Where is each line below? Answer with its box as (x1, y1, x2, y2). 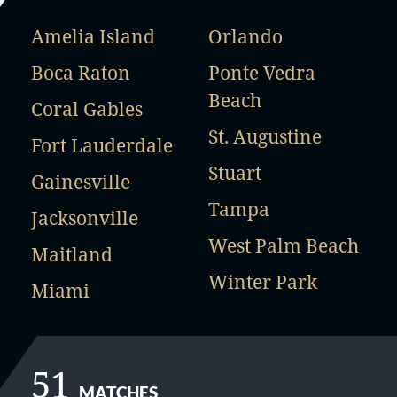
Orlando (207, 24, 283, 49)
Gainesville (31, 169, 130, 194)
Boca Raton (31, 60, 130, 85)
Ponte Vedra (207, 60, 315, 85)
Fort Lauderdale (31, 133, 173, 158)
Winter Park (207, 269, 317, 294)
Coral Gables (31, 97, 143, 121)
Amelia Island (31, 24, 155, 49)
